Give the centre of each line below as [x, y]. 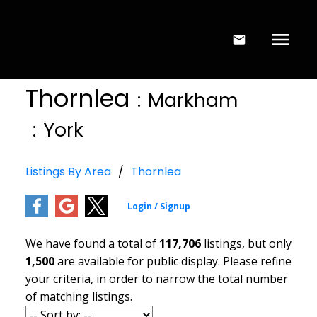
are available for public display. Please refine [173, 261]
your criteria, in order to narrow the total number [156, 279]
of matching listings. [79, 297]
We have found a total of [92, 244]
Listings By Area [68, 172]
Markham [192, 100]
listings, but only [246, 244]
